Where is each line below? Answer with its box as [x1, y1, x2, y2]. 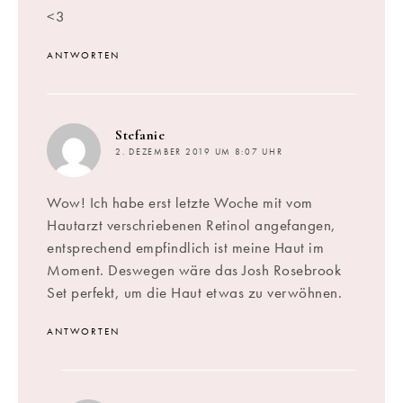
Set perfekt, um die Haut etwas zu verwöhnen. [47, 282, 342, 302]
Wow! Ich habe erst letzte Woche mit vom [47, 192, 313, 212]
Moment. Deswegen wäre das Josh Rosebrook [47, 259, 341, 280]
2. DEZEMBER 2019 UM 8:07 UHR [115, 146, 283, 157]
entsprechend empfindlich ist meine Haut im [47, 237, 324, 257]
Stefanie [115, 126, 165, 143]
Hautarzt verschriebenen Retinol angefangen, [47, 214, 336, 235]
